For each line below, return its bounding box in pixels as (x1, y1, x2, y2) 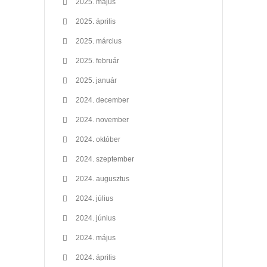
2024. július (76, 194, 113, 203)
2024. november (76, 115, 129, 124)
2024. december (76, 95, 129, 104)
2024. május (76, 233, 116, 242)
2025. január (76, 76, 117, 85)
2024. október (76, 135, 120, 144)
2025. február (76, 56, 119, 65)
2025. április (76, 17, 116, 26)
